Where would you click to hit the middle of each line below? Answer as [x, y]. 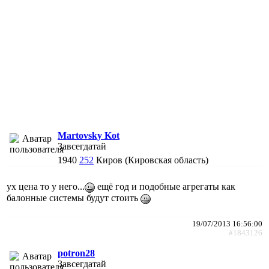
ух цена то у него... [46, 186]
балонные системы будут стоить [74, 198]
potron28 [76, 253]
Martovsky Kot [89, 135]
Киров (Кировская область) [152, 160]
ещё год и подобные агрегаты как [165, 186]
